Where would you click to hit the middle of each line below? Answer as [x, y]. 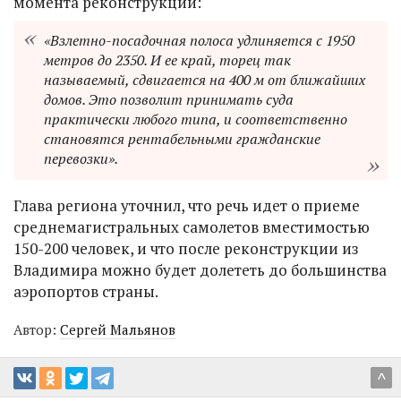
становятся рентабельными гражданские [182, 138]
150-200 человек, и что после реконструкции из [186, 248]
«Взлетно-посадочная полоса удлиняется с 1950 [199, 40]
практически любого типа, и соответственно [196, 119]
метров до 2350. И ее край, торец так [167, 60]
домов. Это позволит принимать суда [169, 99]
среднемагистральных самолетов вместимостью [192, 226]
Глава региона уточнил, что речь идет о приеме [187, 205]
